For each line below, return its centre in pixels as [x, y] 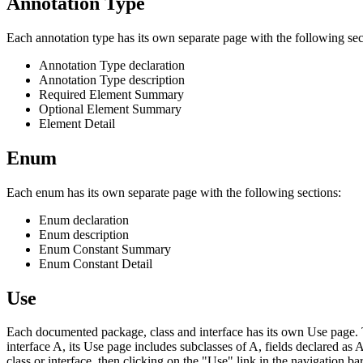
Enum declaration [84, 220]
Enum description [84, 234]
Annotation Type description [112, 79]
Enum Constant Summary [105, 249]
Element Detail [77, 123]
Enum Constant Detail [96, 263]
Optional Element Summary [110, 109]
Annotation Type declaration [112, 65]
